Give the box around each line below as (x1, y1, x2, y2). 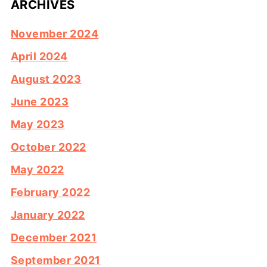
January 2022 (10, 209, 85, 222)
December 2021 (10, 231, 97, 244)
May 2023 (10, 118, 65, 131)
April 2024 (10, 50, 68, 63)
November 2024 (10, 27, 99, 41)
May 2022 (10, 163, 64, 176)
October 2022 (10, 141, 86, 154)
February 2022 (10, 186, 91, 199)
